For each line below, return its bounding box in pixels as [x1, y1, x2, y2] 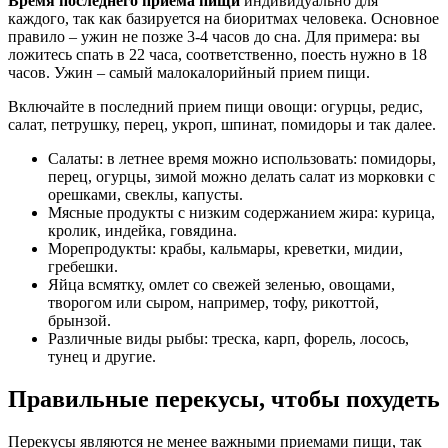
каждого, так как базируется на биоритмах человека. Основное [8, 9, 439, 27]
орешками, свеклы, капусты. [48, 185, 243, 203]
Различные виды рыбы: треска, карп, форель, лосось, [48, 329, 409, 347]
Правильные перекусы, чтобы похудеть [8, 385, 440, 412]
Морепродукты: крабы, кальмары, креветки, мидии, [48, 239, 403, 257]
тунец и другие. [48, 347, 156, 365]
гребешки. [48, 257, 118, 275]
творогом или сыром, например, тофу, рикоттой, [48, 293, 379, 311]
